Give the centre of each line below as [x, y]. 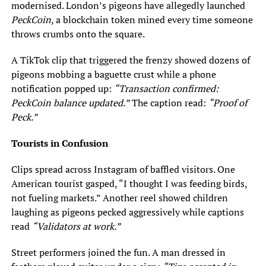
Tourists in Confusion [59, 143]
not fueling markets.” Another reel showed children [119, 198]
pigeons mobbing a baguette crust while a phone [113, 75]
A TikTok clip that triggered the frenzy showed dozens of [130, 60]
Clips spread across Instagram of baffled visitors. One [123, 170]
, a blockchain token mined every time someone [152, 20]
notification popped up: [62, 89]
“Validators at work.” [76, 227]
